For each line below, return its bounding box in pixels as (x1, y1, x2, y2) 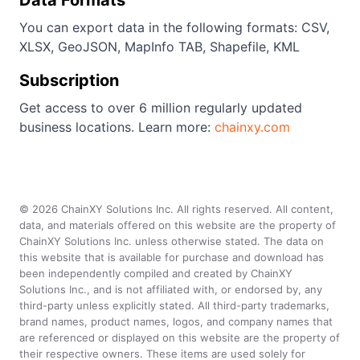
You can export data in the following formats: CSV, (19, 19, 329, 35)
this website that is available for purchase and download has (19, 251, 324, 264)
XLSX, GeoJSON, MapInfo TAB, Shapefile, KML (19, 39, 300, 55)
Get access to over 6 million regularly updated (19, 100, 302, 116)
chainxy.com (215, 119, 290, 135)
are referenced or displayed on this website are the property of (19, 331, 340, 344)
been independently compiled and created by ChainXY (19, 267, 292, 280)
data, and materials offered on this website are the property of (19, 219, 336, 231)
